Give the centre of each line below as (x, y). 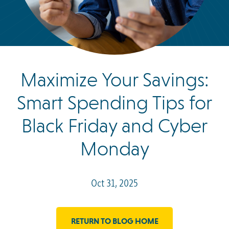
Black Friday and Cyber (114, 126)
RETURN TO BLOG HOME (114, 221)
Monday (114, 149)
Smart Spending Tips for (114, 103)
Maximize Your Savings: (114, 80)
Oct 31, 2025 (114, 183)
